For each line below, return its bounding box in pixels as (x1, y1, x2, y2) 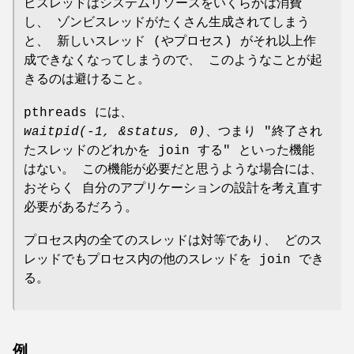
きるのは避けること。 (24, 72, 150, 87)
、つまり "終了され (205, 124, 322, 139)
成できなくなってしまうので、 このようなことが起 (24, 53, 322, 68)
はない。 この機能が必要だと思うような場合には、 (24, 162, 322, 177)
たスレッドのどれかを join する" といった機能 (24, 143, 314, 158)
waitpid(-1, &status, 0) (24, 124, 205, 139)
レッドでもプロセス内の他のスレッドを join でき (24, 252, 324, 267)
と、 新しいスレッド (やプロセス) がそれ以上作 (24, 34, 316, 49)
